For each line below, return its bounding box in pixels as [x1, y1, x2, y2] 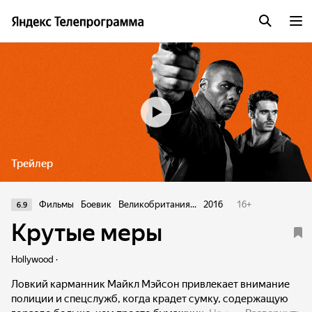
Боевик [81, 199, 111, 210]
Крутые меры [11, 219, 162, 247]
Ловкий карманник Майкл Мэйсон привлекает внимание [11, 278, 290, 290]
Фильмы [39, 199, 74, 210]
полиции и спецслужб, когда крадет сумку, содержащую [11, 292, 288, 305]
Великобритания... [118, 199, 196, 210]
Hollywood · [11, 254, 58, 265]
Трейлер [11, 157, 53, 170]
